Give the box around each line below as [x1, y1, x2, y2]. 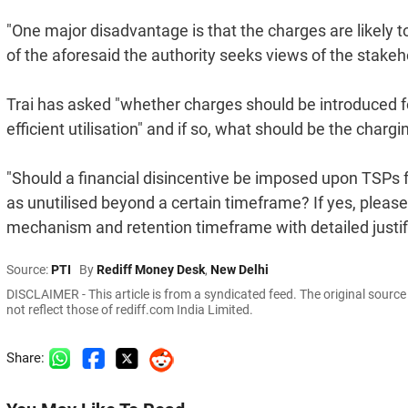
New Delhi [210, 261, 269, 277]
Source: [6, 261, 51, 277]
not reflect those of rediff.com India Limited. [6, 301, 253, 317]
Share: [6, 349, 48, 366]
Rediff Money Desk [97, 261, 205, 277]
